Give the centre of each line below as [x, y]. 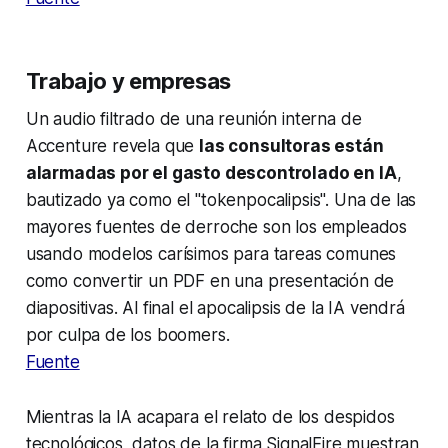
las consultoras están [291, 146]
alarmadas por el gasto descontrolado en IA [211, 173]
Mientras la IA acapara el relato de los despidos [210, 417]
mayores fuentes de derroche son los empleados [216, 227]
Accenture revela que [112, 146]
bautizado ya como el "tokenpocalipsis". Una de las [221, 200]
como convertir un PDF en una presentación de [210, 281]
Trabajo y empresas [128, 81]
